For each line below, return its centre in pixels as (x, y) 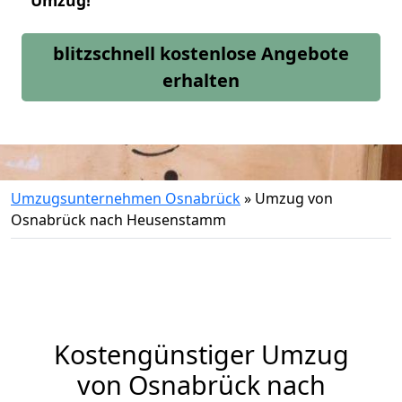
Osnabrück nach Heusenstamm (118, 220)
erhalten (201, 80)
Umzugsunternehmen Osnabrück (126, 198)
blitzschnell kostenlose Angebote (201, 53)
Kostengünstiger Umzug (201, 354)
